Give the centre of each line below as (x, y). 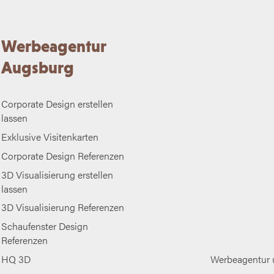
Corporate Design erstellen (57, 104)
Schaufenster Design (45, 226)
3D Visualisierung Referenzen (63, 207)
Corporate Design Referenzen (63, 155)
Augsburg (38, 68)
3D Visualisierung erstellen (57, 174)
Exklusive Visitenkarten (50, 137)
